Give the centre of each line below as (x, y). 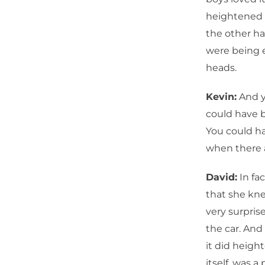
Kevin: (221, 97)
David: (222, 177)
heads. (221, 68)
